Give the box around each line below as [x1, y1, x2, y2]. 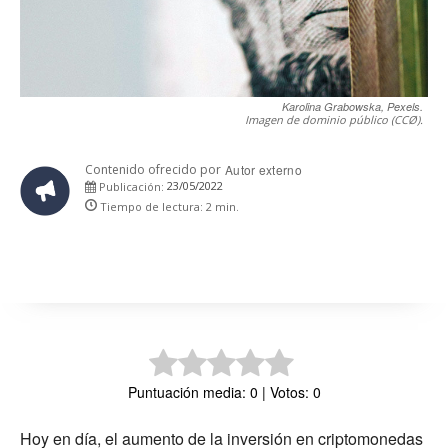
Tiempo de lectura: [100, 198, 206, 214]
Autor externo [225, 160, 302, 178]
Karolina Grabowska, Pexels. [282, 98, 423, 114]
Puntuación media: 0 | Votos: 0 [127, 381, 321, 402]
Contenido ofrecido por [85, 160, 221, 178]
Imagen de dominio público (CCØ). [245, 111, 423, 127]
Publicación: [96, 178, 164, 194]
